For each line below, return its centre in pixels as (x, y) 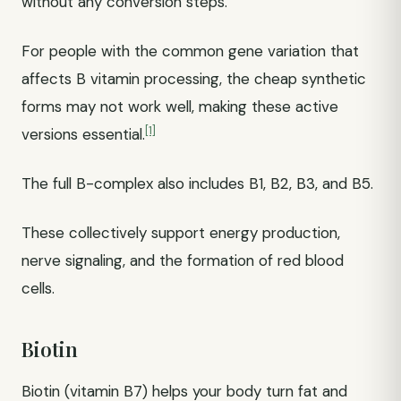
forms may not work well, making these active (180, 107)
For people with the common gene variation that (190, 51)
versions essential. (83, 134)
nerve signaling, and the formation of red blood (183, 260)
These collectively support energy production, (181, 233)
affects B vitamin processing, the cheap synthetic (194, 79)
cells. (38, 288)
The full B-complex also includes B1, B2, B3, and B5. (197, 183)
